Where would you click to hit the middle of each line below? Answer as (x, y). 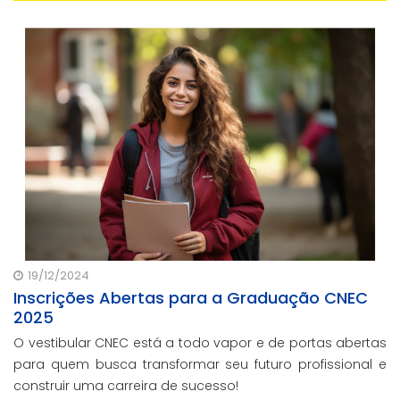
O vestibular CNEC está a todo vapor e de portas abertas (200, 343)
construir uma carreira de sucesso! (126, 386)
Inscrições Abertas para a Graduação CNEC (191, 298)
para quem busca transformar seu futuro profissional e (200, 365)
